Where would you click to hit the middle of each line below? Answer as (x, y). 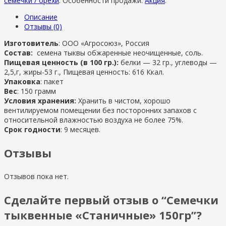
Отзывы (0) (43, 26)
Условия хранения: (41, 100)
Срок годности (32, 129)
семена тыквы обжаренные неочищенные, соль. (119, 52)
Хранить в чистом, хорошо (124, 100)
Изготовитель (31, 43)
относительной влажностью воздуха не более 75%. (94, 120)
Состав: (19, 52)
